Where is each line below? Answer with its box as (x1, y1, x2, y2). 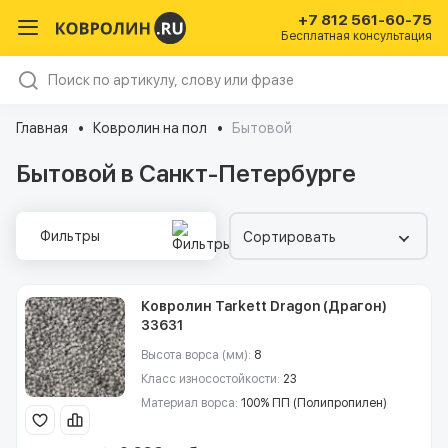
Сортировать (242, 229, 336, 245)
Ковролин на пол (93, 120, 207, 136)
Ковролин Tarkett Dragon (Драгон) (141, 298, 387, 314)
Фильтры (40, 228, 100, 244)
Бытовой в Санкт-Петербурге (16, 159, 356, 188)
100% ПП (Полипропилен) (241, 396, 387, 410)
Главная (16, 120, 68, 136)
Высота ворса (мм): (141, 348, 254, 362)
